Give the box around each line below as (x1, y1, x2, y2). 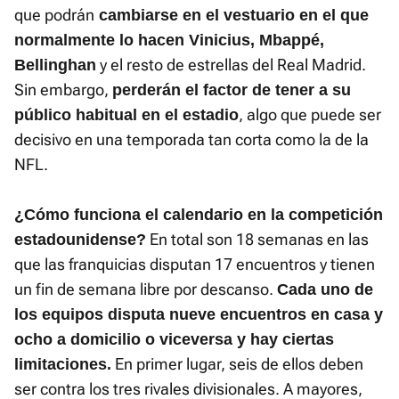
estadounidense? (14, 231, 146, 249)
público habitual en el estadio (14, 106, 239, 125)
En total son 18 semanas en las (146, 230, 369, 249)
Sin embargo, (14, 80, 112, 100)
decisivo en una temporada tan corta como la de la (14, 130, 369, 150)
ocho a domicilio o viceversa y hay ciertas (14, 330, 334, 349)
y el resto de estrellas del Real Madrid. (96, 55, 366, 75)
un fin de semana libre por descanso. (14, 280, 277, 299)
